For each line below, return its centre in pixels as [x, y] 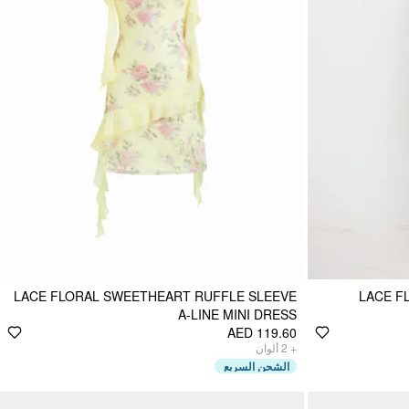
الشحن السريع [257, 366]
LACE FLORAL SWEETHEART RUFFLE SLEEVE [155, 295]
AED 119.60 [262, 332]
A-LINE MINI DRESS [237, 314]
